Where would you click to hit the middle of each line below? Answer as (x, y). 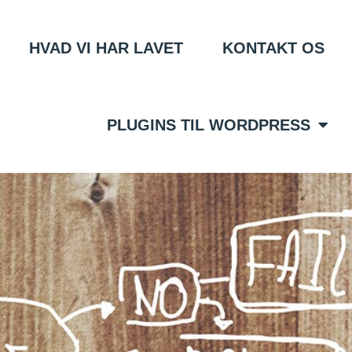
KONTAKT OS (273, 48)
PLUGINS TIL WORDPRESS (208, 125)
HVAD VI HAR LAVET (106, 48)
